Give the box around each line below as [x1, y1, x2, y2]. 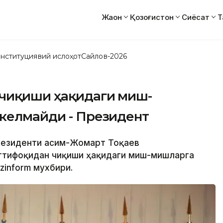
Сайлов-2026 [81, 51, 127, 61]
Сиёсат [182, 12, 210, 22]
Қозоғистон [130, 12, 174, 22]
